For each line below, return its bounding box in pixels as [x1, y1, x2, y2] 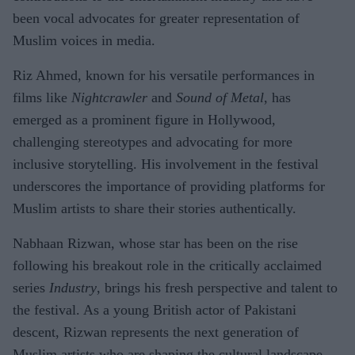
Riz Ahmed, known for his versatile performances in [13, 67, 315, 83]
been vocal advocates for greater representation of [13, 10, 300, 26]
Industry [49, 279, 97, 296]
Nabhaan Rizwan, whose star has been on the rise [13, 235, 298, 251]
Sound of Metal [176, 89, 264, 105]
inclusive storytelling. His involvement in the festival [13, 155, 319, 172]
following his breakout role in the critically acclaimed [13, 257, 322, 273]
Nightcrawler [71, 89, 147, 105]
